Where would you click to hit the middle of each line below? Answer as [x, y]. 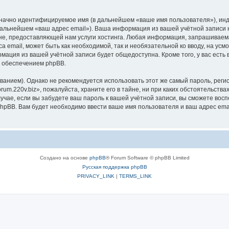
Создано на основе [64, 157]
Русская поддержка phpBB [114, 167]
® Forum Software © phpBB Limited [147, 157]
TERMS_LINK [135, 176]
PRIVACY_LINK [96, 176]
